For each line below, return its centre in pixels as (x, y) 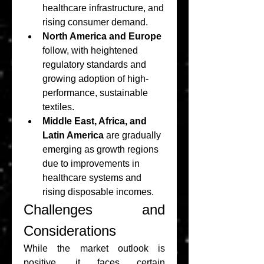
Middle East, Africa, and (95, 121)
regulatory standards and (94, 65)
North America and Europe (102, 36)
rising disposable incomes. (98, 192)
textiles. (58, 107)
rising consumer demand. (95, 22)
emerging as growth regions (100, 149)
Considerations (70, 231)
